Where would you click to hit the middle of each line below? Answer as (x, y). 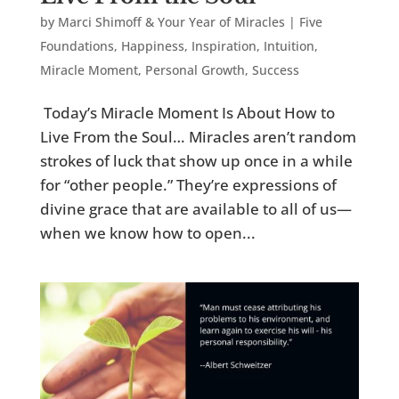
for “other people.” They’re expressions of (188, 184)
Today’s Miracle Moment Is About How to (187, 112)
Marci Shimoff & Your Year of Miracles (171, 21)
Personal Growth (195, 69)
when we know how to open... (147, 232)
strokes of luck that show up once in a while (196, 160)
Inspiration (224, 45)
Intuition (289, 45)
